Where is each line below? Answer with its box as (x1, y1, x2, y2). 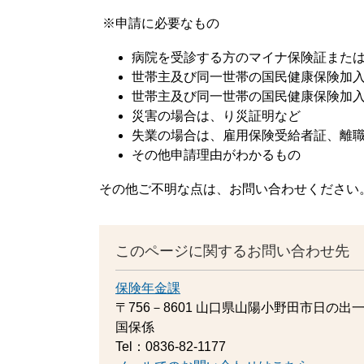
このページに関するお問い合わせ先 (115, 242, 349, 259)
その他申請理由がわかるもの (132, 147, 301, 162)
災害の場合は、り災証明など (132, 108, 301, 123)
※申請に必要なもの (99, 15, 219, 30)
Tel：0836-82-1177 (115, 339, 226, 353)
